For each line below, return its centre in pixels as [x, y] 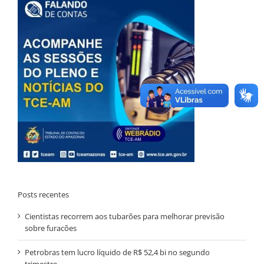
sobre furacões [51, 228]
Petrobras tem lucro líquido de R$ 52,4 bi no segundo [117, 252]
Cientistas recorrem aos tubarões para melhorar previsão [125, 216]
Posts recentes [43, 194]
